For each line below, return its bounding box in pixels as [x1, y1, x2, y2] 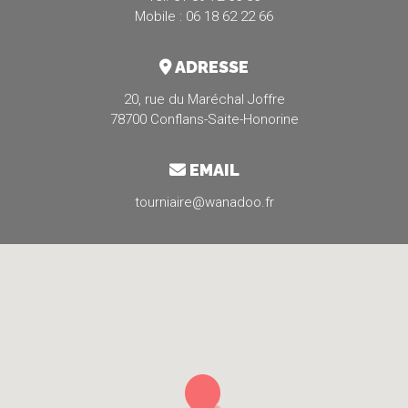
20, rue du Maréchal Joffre [123, 91, 285, 107]
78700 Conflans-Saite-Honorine [109, 111, 299, 127]
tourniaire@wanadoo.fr [134, 194, 274, 210]
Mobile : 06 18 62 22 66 [135, 8, 273, 25]
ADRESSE [172, 57, 249, 76]
